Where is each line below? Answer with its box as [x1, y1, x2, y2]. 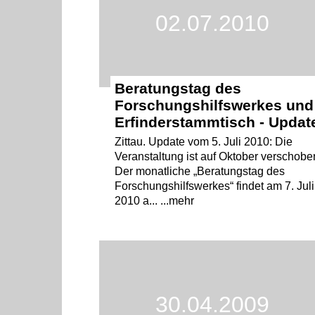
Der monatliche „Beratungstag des [115, 165, 285, 178]
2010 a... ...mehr [115, 195, 195, 207]
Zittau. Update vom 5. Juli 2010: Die [115, 136, 293, 148]
